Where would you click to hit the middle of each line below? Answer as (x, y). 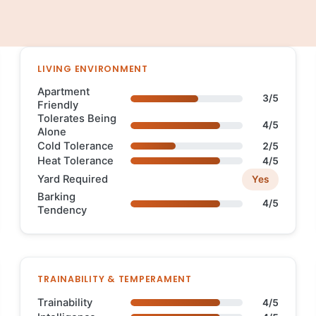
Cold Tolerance (76, 146)
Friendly (58, 105)
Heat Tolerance (76, 160)
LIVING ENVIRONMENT (93, 68)
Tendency (62, 210)
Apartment (64, 91)
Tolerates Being (77, 118)
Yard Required (73, 179)
